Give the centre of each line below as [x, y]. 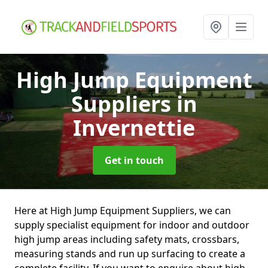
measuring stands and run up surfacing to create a [130, 254]
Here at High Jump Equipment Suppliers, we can [123, 211]
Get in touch [134, 160]
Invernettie [134, 128]
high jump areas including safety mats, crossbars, [127, 239]
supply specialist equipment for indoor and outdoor [132, 225]
